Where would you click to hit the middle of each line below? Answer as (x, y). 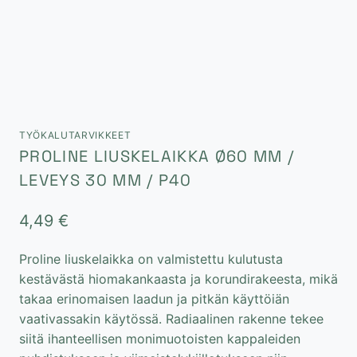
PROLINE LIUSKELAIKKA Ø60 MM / (157, 156)
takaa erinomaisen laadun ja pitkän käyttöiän (154, 298)
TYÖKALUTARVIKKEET (75, 135)
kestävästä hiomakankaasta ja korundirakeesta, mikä (178, 279)
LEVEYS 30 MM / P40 (106, 180)
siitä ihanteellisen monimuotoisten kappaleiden (160, 338)
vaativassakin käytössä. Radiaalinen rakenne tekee (171, 318)
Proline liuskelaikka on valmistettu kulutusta (151, 259)
